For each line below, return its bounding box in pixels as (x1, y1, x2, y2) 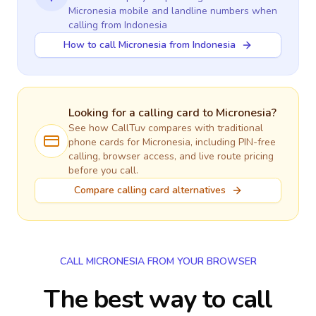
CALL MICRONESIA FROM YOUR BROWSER (59, 255, 257, 268)
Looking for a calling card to (68, 105, 216, 121)
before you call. (68, 164, 138, 177)
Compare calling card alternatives (73, 183, 226, 197)
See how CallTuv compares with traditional (68, 121, 263, 135)
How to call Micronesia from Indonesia (63, 38, 236, 51)
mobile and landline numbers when (116, 4, 277, 18)
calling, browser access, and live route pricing (68, 150, 274, 163)
